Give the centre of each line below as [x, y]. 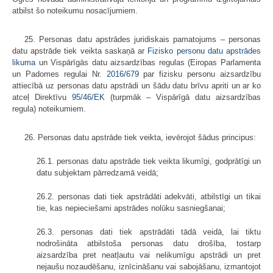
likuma [24, 63]
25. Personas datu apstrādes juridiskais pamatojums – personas [143, 40]
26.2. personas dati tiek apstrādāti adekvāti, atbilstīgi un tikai [149, 197]
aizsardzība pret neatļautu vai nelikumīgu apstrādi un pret [149, 255]
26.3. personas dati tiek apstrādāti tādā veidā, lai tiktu [149, 232]
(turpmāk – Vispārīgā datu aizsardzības [183, 97]
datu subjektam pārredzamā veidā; [97, 173]
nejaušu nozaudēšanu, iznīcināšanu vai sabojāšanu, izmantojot [149, 267]
